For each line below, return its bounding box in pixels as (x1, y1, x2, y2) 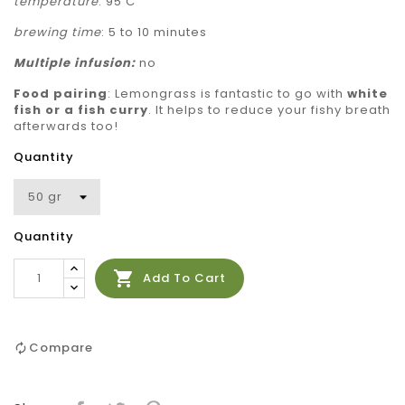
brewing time (14, 24, 101, 42)
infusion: (74, 54, 139, 72)
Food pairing (14, 85, 108, 103)
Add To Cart (143, 268, 226, 287)
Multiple (14, 54, 71, 72)
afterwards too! (14, 118, 118, 136)
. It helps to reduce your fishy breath (148, 101, 391, 119)
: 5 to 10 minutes (101, 24, 207, 42)
